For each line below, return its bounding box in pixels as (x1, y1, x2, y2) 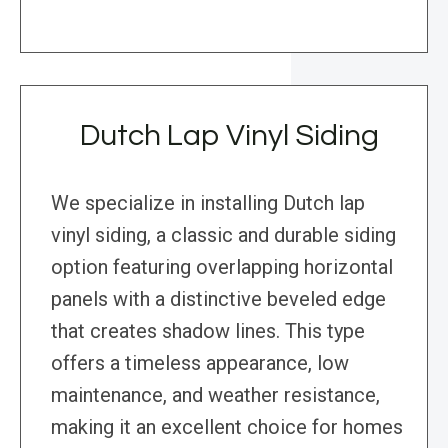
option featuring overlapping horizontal (51, 255, 393, 280)
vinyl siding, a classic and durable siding (51, 223, 396, 248)
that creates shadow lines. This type (51, 319, 365, 344)
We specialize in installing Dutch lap (51, 191, 365, 216)
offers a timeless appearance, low (51, 351, 349, 376)
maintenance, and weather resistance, (51, 383, 380, 408)
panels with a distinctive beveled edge (51, 287, 386, 312)
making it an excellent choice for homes (51, 415, 403, 440)
